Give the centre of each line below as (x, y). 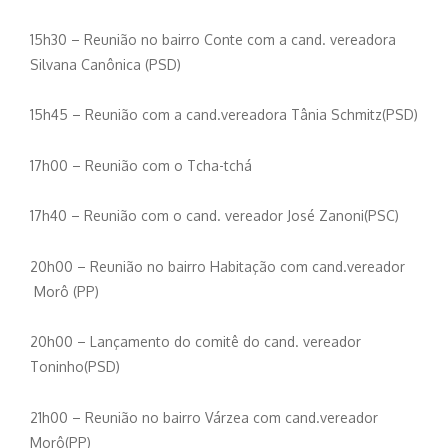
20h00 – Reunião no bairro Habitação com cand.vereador (217, 266)
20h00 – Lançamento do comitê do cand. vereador (195, 342)
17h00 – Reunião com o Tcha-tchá (141, 165)
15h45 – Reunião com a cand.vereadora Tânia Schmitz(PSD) (224, 115)
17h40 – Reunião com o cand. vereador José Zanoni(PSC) (214, 216)
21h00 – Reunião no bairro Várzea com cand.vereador (204, 417)
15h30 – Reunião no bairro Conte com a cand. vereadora (213, 39)
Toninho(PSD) (75, 367)
